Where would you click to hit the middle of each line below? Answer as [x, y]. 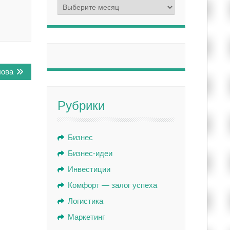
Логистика [85, 201]
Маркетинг [86, 217]
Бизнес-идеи [90, 153]
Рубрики [81, 106]
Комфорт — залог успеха [112, 185]
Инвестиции [89, 169]
